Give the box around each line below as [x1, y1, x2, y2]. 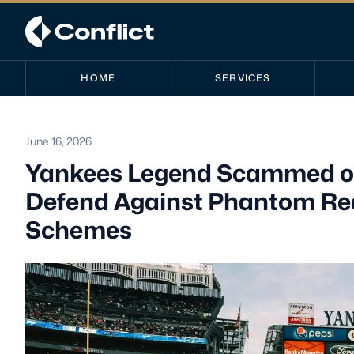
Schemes [25, 216, 132, 244]
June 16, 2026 [25, 134, 92, 148]
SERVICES [215, 72, 271, 84]
